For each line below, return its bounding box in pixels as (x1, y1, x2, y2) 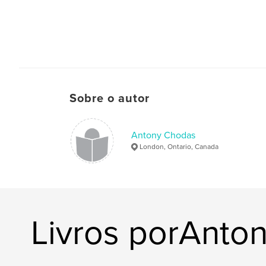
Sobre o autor (69, 91, 150, 106)
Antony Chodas (131, 129, 195, 141)
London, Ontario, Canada (140, 142, 218, 151)
